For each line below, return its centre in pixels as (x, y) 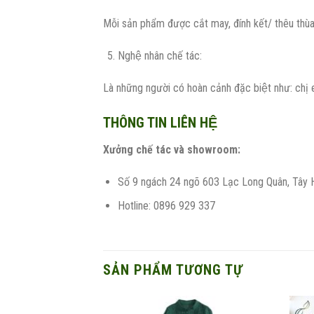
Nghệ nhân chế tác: (159, 56)
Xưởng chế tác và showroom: (172, 149)
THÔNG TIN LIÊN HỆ (160, 122)
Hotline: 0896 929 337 (166, 206)
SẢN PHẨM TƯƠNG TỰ (173, 270)
